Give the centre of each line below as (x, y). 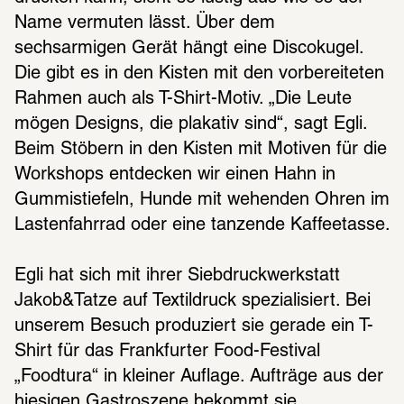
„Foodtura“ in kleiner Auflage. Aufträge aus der (199, 376)
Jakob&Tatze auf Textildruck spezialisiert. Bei (193, 301)
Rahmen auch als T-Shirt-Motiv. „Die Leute (183, 99)
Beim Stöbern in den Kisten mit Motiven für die (201, 149)
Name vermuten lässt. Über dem (145, 23)
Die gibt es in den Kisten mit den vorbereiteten (199, 73)
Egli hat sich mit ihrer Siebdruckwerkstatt (177, 275)
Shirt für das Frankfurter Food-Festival (167, 351)
